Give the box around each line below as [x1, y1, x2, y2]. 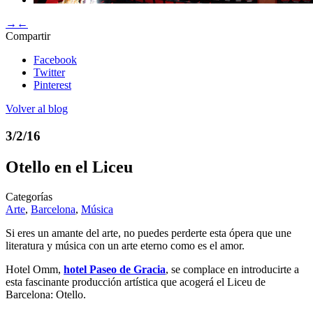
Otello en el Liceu [6, 157, 133, 176]
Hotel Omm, [6, 263, 64, 275]
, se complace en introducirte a [166, 263, 299, 275]
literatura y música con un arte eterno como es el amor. [6, 239, 245, 252]
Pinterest [34, 79, 71, 92]
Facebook [34, 54, 77, 66]
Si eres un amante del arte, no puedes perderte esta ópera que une [6, 226, 291, 239]
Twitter [34, 66, 65, 79]
